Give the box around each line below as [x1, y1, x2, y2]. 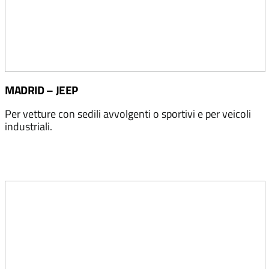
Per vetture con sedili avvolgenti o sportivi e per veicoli [5, 106, 251, 122]
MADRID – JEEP [5, 81, 78, 99]
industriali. [5, 118, 52, 134]
